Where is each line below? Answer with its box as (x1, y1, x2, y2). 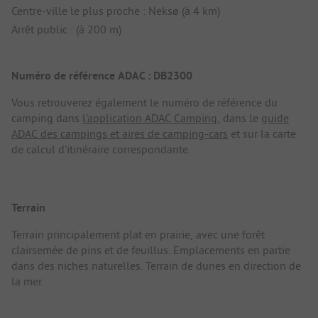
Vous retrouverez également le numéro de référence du (11, 95, 278, 110)
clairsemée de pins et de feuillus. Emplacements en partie (11, 242, 290, 257)
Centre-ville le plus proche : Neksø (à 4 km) (11, 4, 220, 18)
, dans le (217, 111, 261, 126)
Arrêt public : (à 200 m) (11, 22, 121, 37)
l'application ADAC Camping (82, 111, 217, 126)
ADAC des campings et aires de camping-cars (11, 126, 228, 141)
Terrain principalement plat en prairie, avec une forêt (11, 226, 265, 241)
